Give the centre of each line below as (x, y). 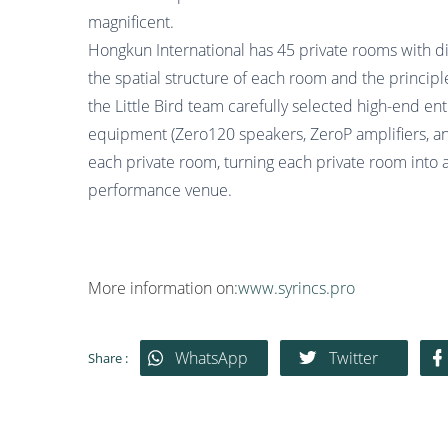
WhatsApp (211, 358)
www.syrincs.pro (296, 288)
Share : (108, 357)
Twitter (353, 358)
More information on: (163, 288)
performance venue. (160, 190)
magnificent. (131, 22)
